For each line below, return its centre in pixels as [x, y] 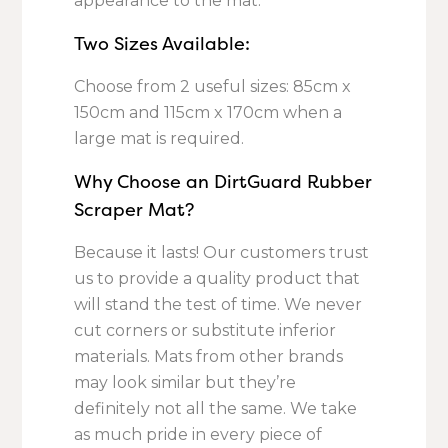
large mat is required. [159, 139]
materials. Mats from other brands [209, 357]
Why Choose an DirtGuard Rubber [223, 182]
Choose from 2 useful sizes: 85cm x [213, 87]
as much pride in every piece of [198, 435]
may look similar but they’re [185, 383]
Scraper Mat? [134, 210]
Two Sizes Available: [162, 44]
